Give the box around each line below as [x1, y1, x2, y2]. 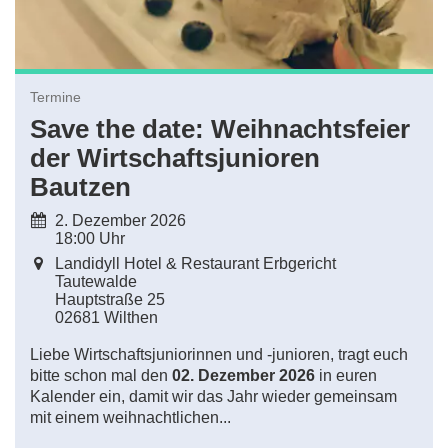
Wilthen [104, 308, 158, 326]
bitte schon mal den [30, 366, 172, 384]
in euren [315, 366, 377, 384]
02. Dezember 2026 [172, 366, 315, 384]
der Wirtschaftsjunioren [30, 143, 320, 172]
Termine [30, 88, 81, 105]
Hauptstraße [55, 290, 143, 308]
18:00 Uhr [55, 229, 125, 247]
